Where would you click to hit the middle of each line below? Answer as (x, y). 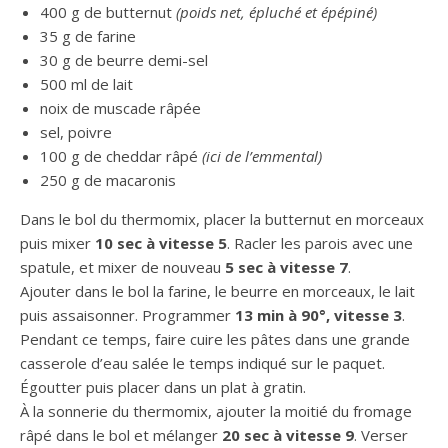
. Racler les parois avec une (320, 243)
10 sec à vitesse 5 (161, 243)
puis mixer (57, 243)
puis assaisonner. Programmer (127, 315)
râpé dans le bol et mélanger (121, 435)
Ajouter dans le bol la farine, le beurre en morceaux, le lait (217, 291)
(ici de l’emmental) (262, 156)
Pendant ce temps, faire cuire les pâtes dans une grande (215, 339)
